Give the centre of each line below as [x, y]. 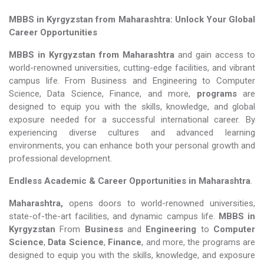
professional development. [60, 159]
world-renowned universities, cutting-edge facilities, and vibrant [132, 68]
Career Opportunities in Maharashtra [174, 181]
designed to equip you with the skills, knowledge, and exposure [132, 255]
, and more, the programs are [198, 242]
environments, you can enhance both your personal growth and [132, 146]
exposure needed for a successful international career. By [132, 120]
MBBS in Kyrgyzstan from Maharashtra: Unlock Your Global [132, 19]
